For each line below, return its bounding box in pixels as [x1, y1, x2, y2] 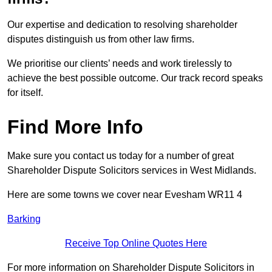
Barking [7, 214, 41, 225]
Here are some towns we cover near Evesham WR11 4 [7, 189, 242, 200]
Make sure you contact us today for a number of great [7, 151, 234, 161]
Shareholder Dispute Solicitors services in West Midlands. [7, 165, 256, 176]
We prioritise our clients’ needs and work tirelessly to [7, 58, 232, 69]
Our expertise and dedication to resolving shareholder [7, 19, 237, 30]
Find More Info [7, 116, 143, 138]
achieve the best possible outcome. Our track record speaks [7, 73, 263, 84]
